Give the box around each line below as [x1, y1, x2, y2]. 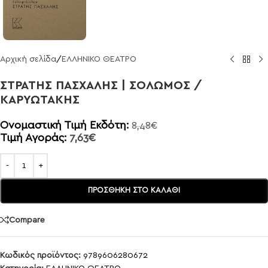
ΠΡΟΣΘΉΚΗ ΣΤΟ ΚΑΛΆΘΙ [88, 187, 180, 195]
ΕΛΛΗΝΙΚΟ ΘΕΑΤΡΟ [62, 55, 136, 64]
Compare [9, 215, 45, 224]
